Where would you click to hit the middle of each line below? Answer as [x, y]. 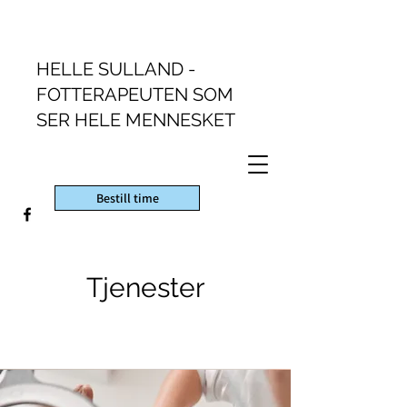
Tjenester [145, 288]
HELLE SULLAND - [116, 69]
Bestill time [127, 198]
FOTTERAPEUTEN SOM [135, 94]
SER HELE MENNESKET [136, 120]
